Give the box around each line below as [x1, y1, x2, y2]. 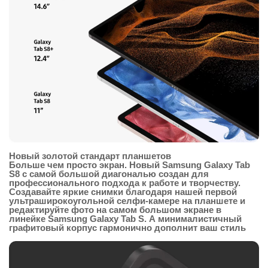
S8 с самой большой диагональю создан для [9, 169, 209, 179]
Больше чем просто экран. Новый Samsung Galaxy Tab [9, 160, 250, 170]
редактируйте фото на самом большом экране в [9, 205, 221, 215]
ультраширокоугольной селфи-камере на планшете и [9, 196, 245, 206]
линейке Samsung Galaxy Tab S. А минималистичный [9, 214, 242, 224]
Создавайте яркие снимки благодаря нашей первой [9, 187, 237, 197]
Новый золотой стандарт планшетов [9, 151, 171, 162]
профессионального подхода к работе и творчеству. [9, 178, 240, 188]
